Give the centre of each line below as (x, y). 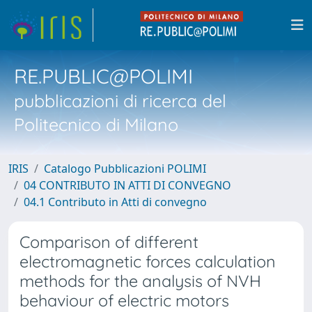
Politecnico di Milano (96, 124)
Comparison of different (109, 242)
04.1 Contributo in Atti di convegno (115, 202)
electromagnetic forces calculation (148, 262)
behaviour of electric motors (124, 301)
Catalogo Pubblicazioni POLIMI (125, 169)
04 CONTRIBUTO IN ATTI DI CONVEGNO (127, 185)
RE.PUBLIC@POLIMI (103, 76)
